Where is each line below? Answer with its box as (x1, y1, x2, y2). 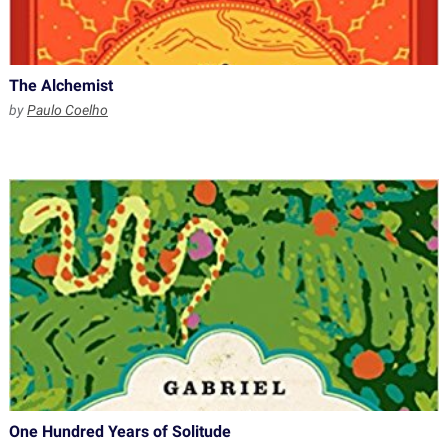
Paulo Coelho (26, 102, 108, 118)
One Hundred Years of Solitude (8, 422, 231, 441)
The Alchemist (8, 76, 113, 95)
